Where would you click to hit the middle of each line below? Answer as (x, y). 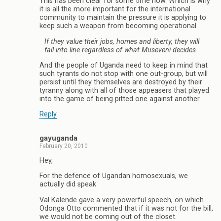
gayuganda (58, 138)
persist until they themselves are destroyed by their (121, 82)
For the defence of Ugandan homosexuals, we (114, 176)
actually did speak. (69, 184)
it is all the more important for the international (115, 9)
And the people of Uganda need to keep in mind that (124, 65)
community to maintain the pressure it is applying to (123, 18)
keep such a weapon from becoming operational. (119, 26)
